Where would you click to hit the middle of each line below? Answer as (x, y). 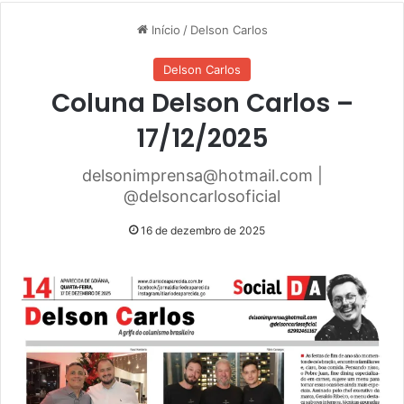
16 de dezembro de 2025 (202, 231)
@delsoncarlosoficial (202, 197)
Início (164, 30)
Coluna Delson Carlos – (202, 104)
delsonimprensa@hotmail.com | (202, 176)
